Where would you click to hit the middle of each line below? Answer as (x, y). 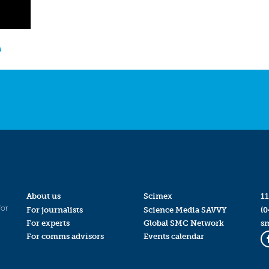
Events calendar (174, 236)
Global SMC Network (183, 223)
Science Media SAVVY (185, 210)
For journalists (54, 210)
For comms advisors (65, 236)
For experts (48, 223)
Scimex (158, 196)
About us (43, 196)
